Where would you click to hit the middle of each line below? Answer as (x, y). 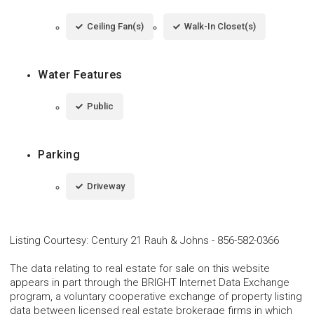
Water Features (80, 74)
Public (100, 106)
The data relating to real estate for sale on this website (140, 268)
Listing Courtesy (48, 240)
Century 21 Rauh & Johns (150, 240)
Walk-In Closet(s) (220, 26)
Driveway (106, 186)
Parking (59, 154)
